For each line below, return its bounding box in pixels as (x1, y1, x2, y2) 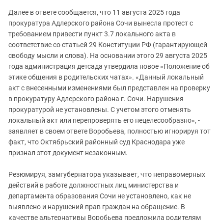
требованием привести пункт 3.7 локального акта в (8, 30, 176, 38)
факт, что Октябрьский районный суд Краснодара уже (8, 138, 185, 146)
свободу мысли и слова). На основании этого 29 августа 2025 (8, 52, 207, 59)
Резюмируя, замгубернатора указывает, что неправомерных (8, 170, 205, 178)
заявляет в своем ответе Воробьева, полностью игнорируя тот (8, 127, 211, 135)
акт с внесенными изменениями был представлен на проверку (8, 84, 210, 92)
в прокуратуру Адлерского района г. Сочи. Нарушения (8, 95, 184, 103)
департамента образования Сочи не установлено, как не (8, 192, 191, 200)
